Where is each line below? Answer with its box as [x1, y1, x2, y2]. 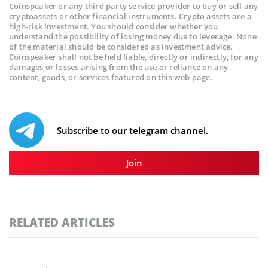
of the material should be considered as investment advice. [9, 41, 233, 52]
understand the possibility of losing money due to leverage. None [9, 31, 257, 42]
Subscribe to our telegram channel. [57, 124, 208, 136]
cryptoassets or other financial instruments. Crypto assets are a [9, 10, 252, 22]
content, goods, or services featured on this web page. [9, 71, 213, 83]
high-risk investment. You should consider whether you [9, 20, 218, 32]
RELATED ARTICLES [9, 214, 115, 230]
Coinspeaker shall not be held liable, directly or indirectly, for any [9, 51, 258, 62]
